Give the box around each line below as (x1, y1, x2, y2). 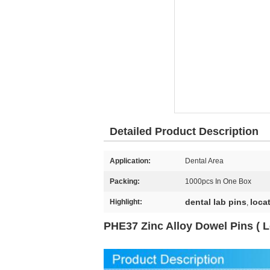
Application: (110, 157, 151, 165)
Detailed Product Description (110, 125, 259, 137)
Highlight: (110, 198, 142, 206)
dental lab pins (185, 197, 246, 207)
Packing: (110, 177, 140, 186)
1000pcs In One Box (185, 177, 251, 186)
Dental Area (185, 157, 224, 165)
